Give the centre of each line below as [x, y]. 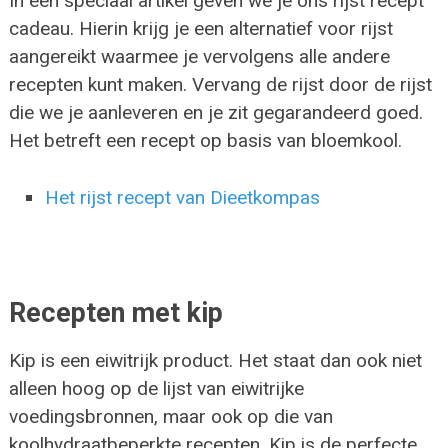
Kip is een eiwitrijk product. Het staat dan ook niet [215, 360]
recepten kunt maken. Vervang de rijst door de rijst [220, 85]
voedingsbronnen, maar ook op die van [170, 416]
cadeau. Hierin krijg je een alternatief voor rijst [200, 29]
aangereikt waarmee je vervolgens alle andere [199, 57]
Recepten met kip [115, 312]
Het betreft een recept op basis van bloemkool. [205, 141]
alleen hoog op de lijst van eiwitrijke [156, 388]
